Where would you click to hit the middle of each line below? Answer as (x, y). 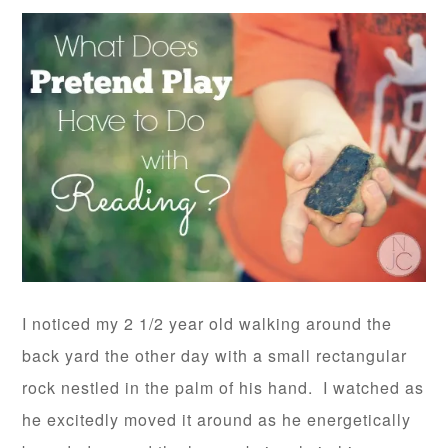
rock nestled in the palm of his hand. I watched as (223, 388)
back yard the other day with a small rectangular (215, 356)
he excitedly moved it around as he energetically (217, 420)
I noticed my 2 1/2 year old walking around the (207, 324)
